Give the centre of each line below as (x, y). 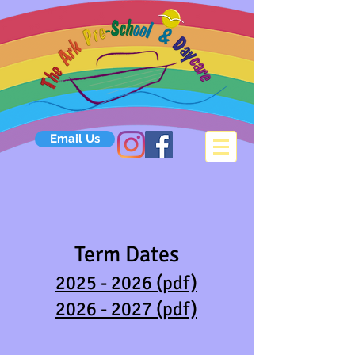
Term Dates (126, 254)
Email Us (75, 139)
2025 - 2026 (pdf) (126, 283)
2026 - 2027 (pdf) (126, 309)
